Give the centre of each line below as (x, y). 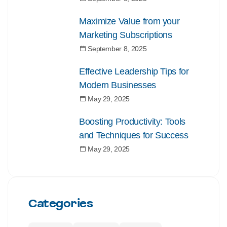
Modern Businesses (118, 85)
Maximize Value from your (129, 21)
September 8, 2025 (116, 49)
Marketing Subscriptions (126, 35)
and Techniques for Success (134, 135)
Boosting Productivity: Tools (132, 122)
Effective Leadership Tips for (134, 71)
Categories (61, 204)
